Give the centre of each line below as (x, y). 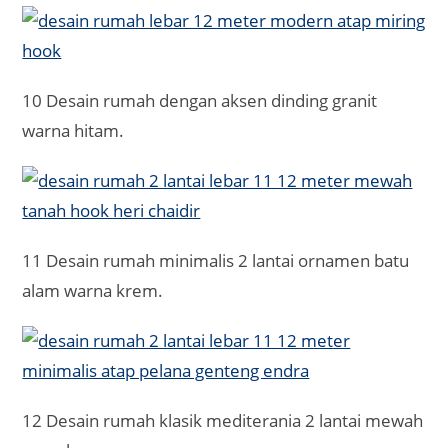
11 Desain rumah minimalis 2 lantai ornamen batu (216, 260)
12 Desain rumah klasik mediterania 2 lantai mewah (223, 420)
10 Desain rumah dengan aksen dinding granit (200, 100)
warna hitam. (73, 130)
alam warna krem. (93, 290)
